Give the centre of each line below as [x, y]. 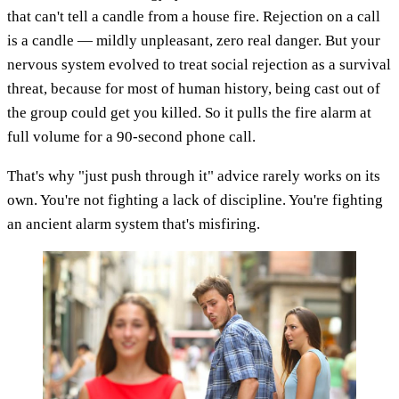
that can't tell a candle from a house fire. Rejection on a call [194, 16]
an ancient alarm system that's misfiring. [134, 224]
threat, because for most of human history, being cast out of [194, 88]
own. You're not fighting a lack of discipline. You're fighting [195, 199]
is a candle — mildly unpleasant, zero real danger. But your [194, 40]
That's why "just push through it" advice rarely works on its [194, 175]
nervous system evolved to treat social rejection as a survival [199, 64]
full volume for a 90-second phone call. [131, 136]
